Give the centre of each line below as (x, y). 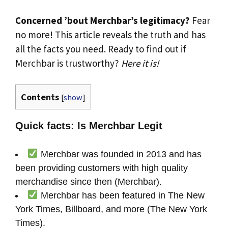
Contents (40, 97)
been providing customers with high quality (102, 168)
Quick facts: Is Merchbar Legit (89, 126)
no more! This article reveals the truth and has (110, 34)
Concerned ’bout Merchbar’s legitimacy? (103, 20)
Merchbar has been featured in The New (121, 195)
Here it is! (140, 63)
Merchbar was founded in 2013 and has (120, 154)
